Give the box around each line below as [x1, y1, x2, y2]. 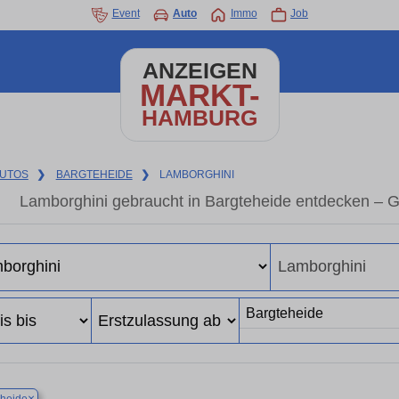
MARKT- [139, 77, 260, 112]
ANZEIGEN [142, 59, 257, 83]
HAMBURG [142, 106, 257, 130]
